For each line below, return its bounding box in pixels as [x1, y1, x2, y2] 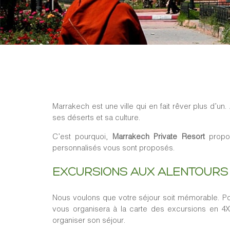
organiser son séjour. [52, 215, 126, 225]
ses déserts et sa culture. [52, 112, 141, 122]
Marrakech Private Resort [112, 131, 205, 141]
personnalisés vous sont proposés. [52, 143, 175, 152]
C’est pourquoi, [52, 131, 113, 141]
